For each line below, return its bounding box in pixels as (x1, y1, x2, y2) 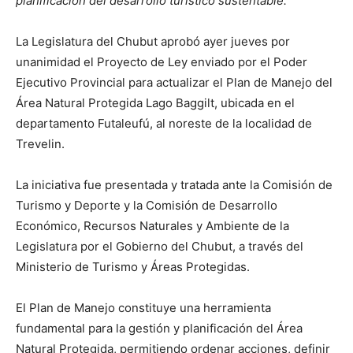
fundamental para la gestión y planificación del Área (16, 320, 303, 336)
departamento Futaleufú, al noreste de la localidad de (16, 115, 312, 131)
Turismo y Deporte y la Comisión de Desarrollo (16, 197, 277, 213)
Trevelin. (16, 136, 65, 151)
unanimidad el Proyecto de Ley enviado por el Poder (16, 54, 307, 69)
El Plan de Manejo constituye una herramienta (16, 299, 271, 315)
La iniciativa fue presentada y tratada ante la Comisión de (16, 176, 333, 192)
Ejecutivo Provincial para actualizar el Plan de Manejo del (16, 74, 333, 90)
